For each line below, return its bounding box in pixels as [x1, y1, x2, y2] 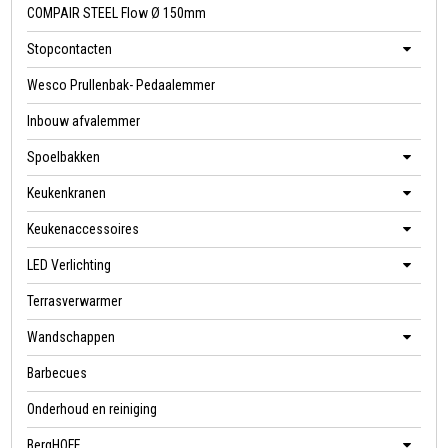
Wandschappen [27, 329, 116, 346]
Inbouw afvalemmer [27, 113, 141, 130]
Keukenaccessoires [27, 221, 140, 238]
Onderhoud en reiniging [27, 401, 158, 418]
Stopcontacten [27, 41, 113, 58]
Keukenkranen [27, 185, 107, 202]
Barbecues [27, 365, 88, 382]
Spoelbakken [27, 149, 101, 166]
